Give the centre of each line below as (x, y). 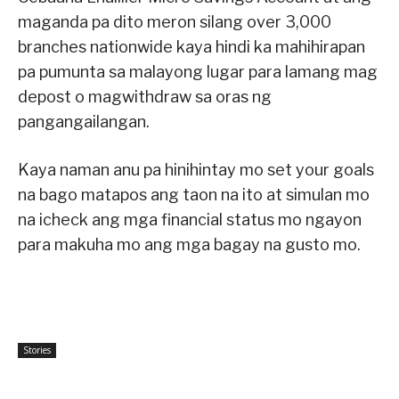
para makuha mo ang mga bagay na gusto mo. (189, 244)
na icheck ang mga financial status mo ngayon (190, 219)
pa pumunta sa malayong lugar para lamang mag (198, 71)
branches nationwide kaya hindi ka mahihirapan (191, 46)
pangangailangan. (84, 121)
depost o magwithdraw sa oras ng (145, 96)
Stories (37, 350)
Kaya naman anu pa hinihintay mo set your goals (196, 169)
